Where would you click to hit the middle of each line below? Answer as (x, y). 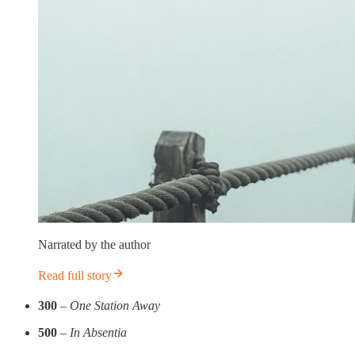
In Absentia (98, 332)
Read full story (75, 275)
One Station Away (115, 305)
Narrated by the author (94, 244)
